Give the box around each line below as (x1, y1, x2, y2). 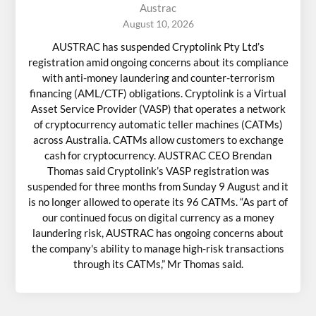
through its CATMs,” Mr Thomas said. (73, 257, 243, 271)
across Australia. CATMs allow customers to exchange (32, 133, 284, 147)
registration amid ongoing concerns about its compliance (28, 56, 288, 69)
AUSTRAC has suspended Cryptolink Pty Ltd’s (51, 40, 265, 54)
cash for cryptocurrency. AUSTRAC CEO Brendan (44, 149, 272, 162)
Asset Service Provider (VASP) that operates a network (30, 102, 286, 116)
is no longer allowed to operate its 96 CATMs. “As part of (28, 195, 288, 209)
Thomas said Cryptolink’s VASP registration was (47, 164, 269, 178)
